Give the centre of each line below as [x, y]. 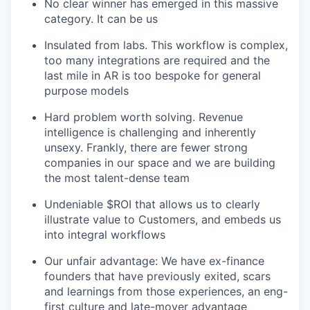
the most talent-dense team [117, 178]
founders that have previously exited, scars [157, 276]
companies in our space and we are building [160, 163]
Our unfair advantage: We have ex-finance [154, 261]
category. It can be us [101, 19]
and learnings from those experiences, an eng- [166, 292]
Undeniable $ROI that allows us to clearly [152, 204]
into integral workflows [105, 235]
